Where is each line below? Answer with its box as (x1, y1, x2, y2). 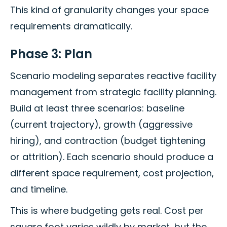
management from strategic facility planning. (10, 86, 216, 99)
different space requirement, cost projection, (10, 167, 214, 180)
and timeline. (10, 183, 67, 196)
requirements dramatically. (10, 20, 132, 33)
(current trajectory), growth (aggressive (10, 118, 193, 131)
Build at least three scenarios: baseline (10, 102, 184, 115)
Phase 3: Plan (10, 46, 92, 63)
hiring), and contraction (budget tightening (10, 134, 205, 147)
